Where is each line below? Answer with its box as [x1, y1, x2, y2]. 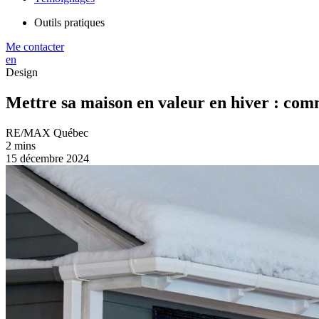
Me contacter [6, 41, 64, 53]
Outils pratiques [34, 16, 105, 28]
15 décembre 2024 [6, 152, 89, 164]
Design [6, 66, 38, 78]
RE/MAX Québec [6, 126, 88, 139]
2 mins [6, 139, 36, 152]
